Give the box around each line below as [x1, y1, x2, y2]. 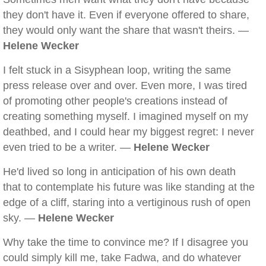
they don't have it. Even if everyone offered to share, [3, 9, 249, 21]
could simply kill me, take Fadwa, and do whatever [3, 252, 241, 264]
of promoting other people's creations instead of [3, 95, 227, 107]
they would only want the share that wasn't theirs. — [3, 24, 249, 36]
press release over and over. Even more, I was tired [3, 80, 247, 91]
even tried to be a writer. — [3, 141, 134, 153]
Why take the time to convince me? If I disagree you [3, 236, 248, 248]
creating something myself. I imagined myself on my [3, 110, 248, 122]
